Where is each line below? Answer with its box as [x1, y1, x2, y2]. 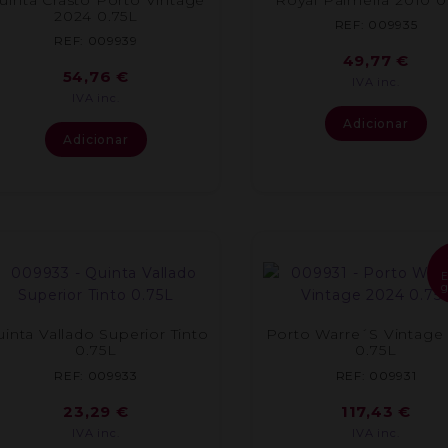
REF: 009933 [54, 367, 138, 383]
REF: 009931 [335, 367, 417, 383]
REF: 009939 [54, 33, 138, 49]
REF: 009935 [334, 17, 418, 33]
